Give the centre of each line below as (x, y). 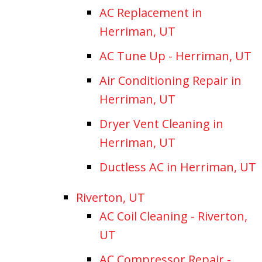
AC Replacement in (151, 12)
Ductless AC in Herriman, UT (178, 167)
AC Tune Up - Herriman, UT (175, 56)
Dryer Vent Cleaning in (161, 123)
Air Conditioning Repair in (170, 80)
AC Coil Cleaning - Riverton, (173, 216)
